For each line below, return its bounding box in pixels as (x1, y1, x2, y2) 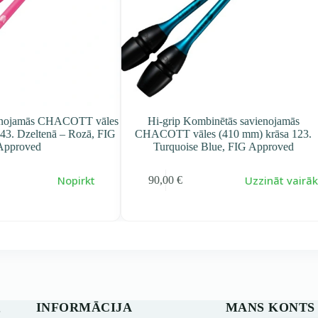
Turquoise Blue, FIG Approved (153, 141, 294, 153)
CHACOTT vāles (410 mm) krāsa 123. (135, 128, 312, 141)
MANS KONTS (225, 300, 315, 314)
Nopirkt (57, 172, 95, 187)
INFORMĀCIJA (35, 300, 133, 314)
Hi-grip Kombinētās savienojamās (147, 115, 300, 128)
